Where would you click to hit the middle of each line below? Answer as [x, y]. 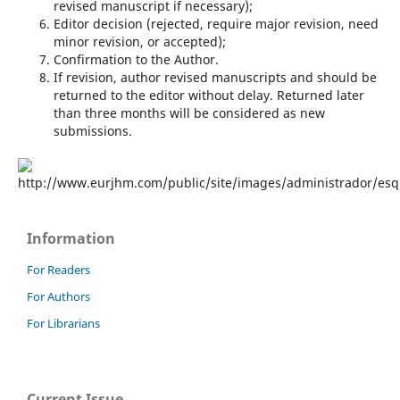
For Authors [58, 296]
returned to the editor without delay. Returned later [208, 95]
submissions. [92, 130]
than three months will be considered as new [189, 112]
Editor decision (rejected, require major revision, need [216, 23]
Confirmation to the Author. [136, 59]
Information [71, 238]
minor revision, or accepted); [139, 41]
